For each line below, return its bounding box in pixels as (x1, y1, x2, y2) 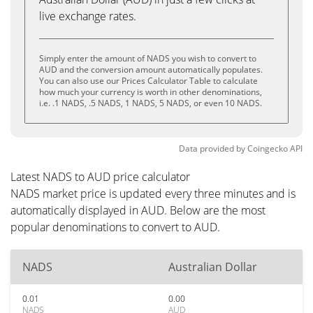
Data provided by (179, 143, 245, 154)
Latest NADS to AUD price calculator (10, 169, 190, 184)
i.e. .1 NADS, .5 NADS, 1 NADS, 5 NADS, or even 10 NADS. (39, 97, 262, 109)
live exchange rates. (39, 8, 136, 24)
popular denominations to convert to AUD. (10, 219, 220, 235)
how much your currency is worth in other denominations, (39, 86, 262, 98)
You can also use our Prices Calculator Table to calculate (39, 75, 258, 87)
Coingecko (247, 143, 288, 154)
